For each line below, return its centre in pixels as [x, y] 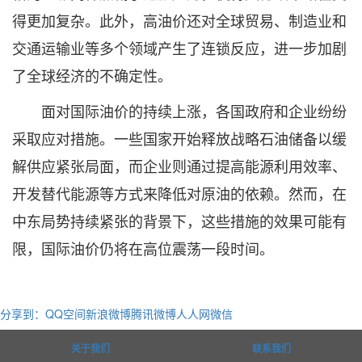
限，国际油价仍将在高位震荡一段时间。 [143, 248]
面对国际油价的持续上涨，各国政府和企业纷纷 [179, 111]
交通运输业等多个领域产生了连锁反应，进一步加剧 [179, 48]
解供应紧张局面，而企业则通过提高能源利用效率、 [179, 166]
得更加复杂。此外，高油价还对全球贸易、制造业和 [179, 20]
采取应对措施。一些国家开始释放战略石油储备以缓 [179, 138]
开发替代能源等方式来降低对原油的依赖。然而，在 [179, 193]
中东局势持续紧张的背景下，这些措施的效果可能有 [179, 221]
